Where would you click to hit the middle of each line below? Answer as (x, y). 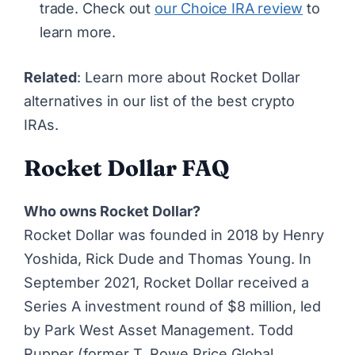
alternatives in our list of (107, 101)
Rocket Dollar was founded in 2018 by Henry (174, 235)
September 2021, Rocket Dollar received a (166, 282)
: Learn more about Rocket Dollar (189, 78)
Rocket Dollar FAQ (126, 168)
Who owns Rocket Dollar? (112, 211)
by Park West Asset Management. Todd (158, 330)
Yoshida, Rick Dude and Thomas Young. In (168, 258)
